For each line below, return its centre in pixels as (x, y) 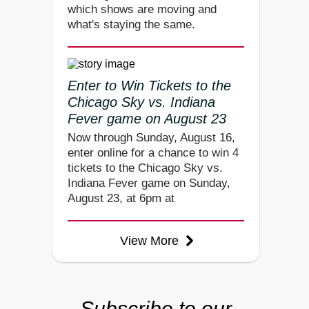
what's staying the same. (131, 24)
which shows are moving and (142, 9)
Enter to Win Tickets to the (149, 85)
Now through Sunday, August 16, (151, 138)
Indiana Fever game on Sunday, (149, 183)
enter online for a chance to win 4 (153, 153)
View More (151, 241)
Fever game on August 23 (147, 118)
